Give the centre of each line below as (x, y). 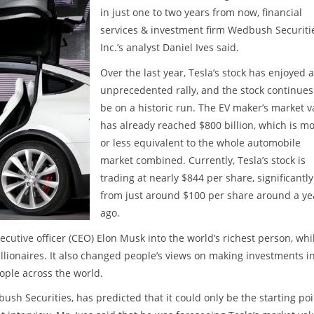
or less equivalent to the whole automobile (200, 142)
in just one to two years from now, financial (201, 12)
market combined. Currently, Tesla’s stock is (203, 160)
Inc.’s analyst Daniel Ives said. (170, 47)
